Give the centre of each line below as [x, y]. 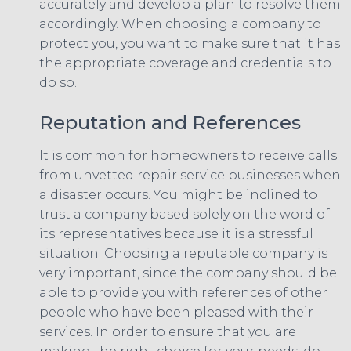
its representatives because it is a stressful [176, 233]
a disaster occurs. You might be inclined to [178, 194]
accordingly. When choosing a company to [180, 24]
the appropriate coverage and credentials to [185, 63]
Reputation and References [170, 122]
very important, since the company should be [188, 273]
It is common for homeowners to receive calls [188, 155]
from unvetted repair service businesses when [190, 175]
